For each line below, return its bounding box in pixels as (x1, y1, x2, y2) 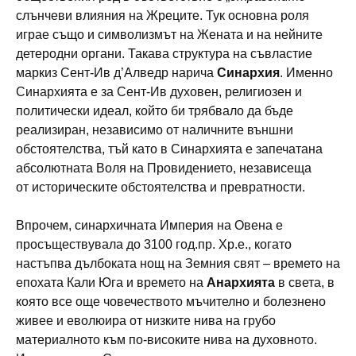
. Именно (280, 65, 333, 79)
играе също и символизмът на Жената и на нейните (16, 27, 323, 41)
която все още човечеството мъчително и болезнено (16, 294, 326, 308)
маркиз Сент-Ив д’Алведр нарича (16, 65, 217, 79)
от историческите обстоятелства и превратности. (16, 180, 305, 194)
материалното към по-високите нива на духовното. (16, 332, 317, 346)
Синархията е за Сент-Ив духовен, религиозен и (16, 84, 302, 99)
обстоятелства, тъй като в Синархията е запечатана (16, 141, 323, 156)
